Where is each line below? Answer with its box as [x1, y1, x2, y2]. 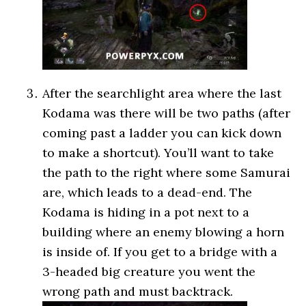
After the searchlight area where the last [42, 85, 282, 101]
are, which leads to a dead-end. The [42, 184, 253, 200]
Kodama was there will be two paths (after [42, 105, 291, 121]
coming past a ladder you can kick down [42, 125, 282, 141]
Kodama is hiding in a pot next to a [42, 204, 250, 220]
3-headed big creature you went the [42, 264, 256, 279]
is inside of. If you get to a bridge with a [42, 244, 278, 260]
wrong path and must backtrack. [42, 283, 234, 299]
